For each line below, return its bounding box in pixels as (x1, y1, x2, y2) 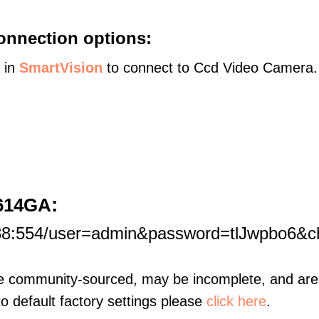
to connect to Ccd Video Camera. (103, 60, 318, 75)
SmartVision (19, 60, 103, 75)
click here (206, 293, 266, 309)
